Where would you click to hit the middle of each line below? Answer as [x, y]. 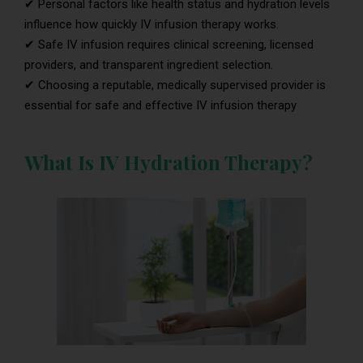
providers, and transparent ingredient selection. [149, 65]
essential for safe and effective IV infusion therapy [160, 105]
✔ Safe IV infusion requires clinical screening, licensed [169, 45]
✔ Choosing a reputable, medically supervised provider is [175, 85]
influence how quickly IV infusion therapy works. [152, 24]
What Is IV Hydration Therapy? [169, 162]
